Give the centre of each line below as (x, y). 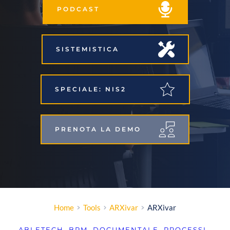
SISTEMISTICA (104, 49)
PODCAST (104, 9)
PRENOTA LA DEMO (104, 129)
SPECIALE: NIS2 (104, 89)
